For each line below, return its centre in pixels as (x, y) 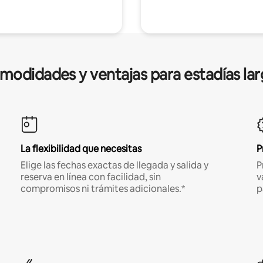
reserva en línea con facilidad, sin (90, 177)
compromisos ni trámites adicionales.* (102, 188)
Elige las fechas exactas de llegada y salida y (114, 165)
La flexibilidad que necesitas (81, 149)
